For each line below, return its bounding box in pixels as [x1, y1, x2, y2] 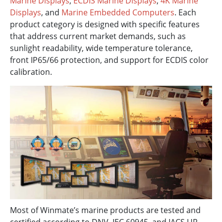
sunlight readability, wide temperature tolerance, [10, 42, 193, 54]
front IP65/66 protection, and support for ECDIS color [10, 54, 209, 65]
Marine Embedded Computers [61, 6, 174, 18]
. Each [174, 6, 196, 18]
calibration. [10, 66, 52, 77]
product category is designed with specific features [10, 18, 200, 30]
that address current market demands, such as [10, 30, 186, 42]
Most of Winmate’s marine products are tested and [10, 205, 201, 216]
